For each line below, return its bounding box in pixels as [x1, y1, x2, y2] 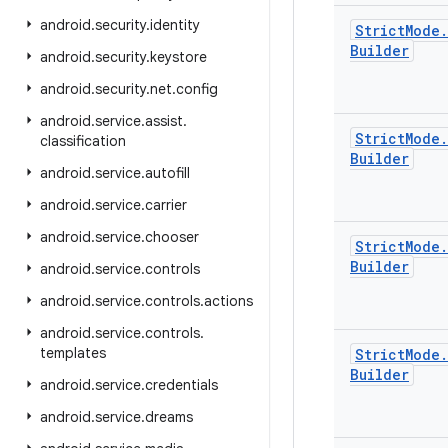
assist [145, 112, 183, 130]
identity [150, 16, 200, 34]
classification [40, 132, 126, 150]
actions [204, 292, 253, 310]
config [176, 80, 218, 98]
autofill [145, 164, 190, 182]
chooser [145, 228, 199, 246]
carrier [145, 196, 187, 214]
